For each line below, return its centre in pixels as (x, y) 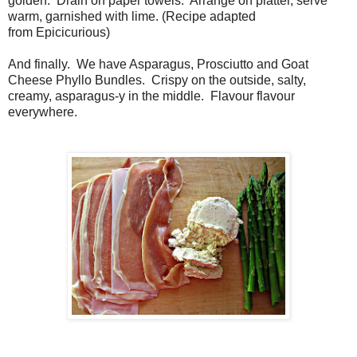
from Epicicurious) (62, 33)
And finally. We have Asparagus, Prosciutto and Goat (158, 65)
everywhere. (44, 112)
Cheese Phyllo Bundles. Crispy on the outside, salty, (157, 80)
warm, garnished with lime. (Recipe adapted (132, 17)
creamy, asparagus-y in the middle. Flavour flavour (151, 96)
